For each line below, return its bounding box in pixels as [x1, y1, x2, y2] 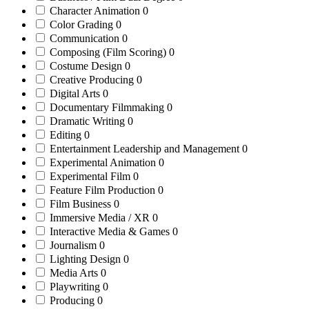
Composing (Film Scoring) [47, 46, 169, 59]
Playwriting [47, 281, 103, 293]
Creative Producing [47, 74, 137, 86]
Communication [47, 32, 122, 45]
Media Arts [47, 267, 101, 279]
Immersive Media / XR [47, 212, 152, 224]
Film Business [47, 198, 114, 210]
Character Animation [47, 5, 143, 17]
